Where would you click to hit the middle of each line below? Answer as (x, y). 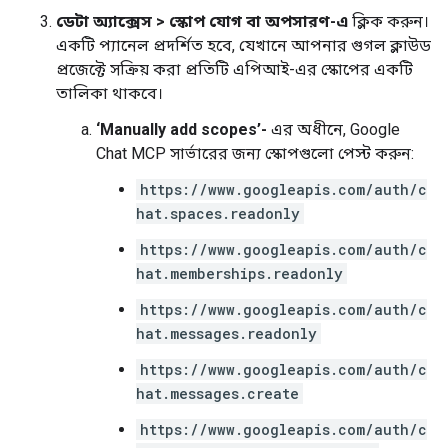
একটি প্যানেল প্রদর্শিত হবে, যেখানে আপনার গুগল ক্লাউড (243, 45)
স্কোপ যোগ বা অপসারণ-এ (258, 21)
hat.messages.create (217, 393)
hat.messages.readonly (226, 333)
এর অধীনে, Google (333, 129)
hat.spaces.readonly (218, 213)
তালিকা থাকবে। (109, 93)
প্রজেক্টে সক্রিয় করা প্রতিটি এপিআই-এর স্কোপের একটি (234, 69)
